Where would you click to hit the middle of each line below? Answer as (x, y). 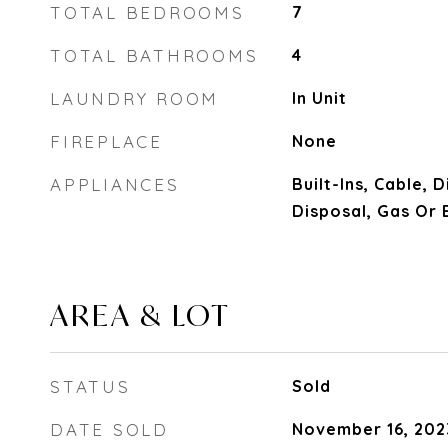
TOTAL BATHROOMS (154, 55)
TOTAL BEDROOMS (147, 12)
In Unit (319, 98)
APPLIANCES (115, 184)
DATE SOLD (109, 429)
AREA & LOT (140, 315)
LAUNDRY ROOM (134, 98)
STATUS (90, 386)
